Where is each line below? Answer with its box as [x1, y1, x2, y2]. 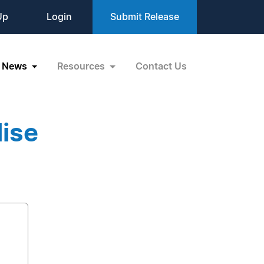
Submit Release [110, 12, 179, 22]
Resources [57, 61, 108, 71]
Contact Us [136, 61, 187, 71]
